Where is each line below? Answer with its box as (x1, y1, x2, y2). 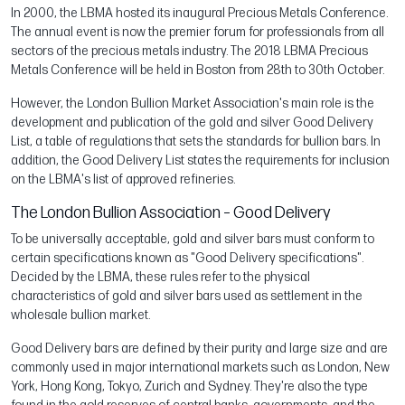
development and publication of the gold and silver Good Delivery (11, 114, 373, 130)
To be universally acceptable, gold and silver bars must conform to (11, 231, 374, 247)
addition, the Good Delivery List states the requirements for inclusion (11, 152, 390, 168)
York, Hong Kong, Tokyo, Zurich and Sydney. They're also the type (11, 378, 368, 394)
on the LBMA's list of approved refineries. (11, 171, 235, 187)
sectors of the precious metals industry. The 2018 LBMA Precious (11, 42, 368, 59)
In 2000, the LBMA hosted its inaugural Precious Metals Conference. (11, 5, 388, 21)
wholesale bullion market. (11, 306, 150, 323)
